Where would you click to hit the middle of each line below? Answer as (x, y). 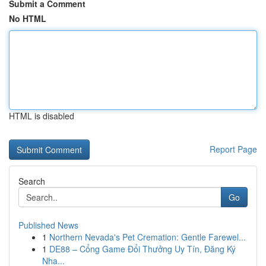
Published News (48, 225)
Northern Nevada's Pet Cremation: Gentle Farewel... (148, 237)
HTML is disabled (42, 116)
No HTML (28, 18)
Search (32, 181)
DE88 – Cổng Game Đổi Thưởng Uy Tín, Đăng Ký (142, 249)
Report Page (233, 149)
